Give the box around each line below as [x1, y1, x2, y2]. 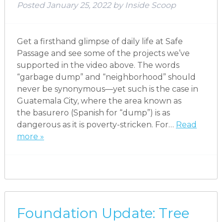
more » [16, 131, 44, 141]
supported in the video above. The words [16, 60, 179, 70]
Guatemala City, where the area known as [16, 96, 181, 106]
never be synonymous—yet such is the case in [16, 84, 198, 94]
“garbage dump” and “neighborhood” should [16, 72, 196, 82]
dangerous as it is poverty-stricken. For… [16, 119, 176, 129]
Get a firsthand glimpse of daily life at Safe [16, 36, 183, 46]
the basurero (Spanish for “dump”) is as [16, 108, 170, 117]
